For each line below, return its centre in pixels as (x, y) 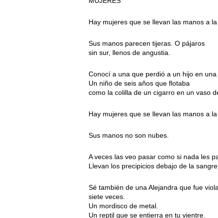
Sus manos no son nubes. (129, 136)
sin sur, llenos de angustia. (129, 53)
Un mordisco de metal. (123, 206)
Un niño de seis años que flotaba (139, 83)
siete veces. (107, 197)
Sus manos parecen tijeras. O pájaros (147, 44)
